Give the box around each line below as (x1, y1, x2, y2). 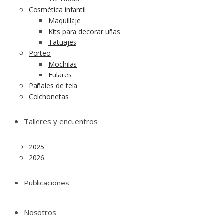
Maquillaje (48, 16, 81, 25)
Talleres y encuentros (24, 116, 98, 126)
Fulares (48, 70, 72, 79)
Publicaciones (24, 178, 69, 187)
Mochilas (48, 59, 77, 69)
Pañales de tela (29, 81, 77, 90)
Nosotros (24, 207, 56, 217)
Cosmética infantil (29, 5, 86, 14)
